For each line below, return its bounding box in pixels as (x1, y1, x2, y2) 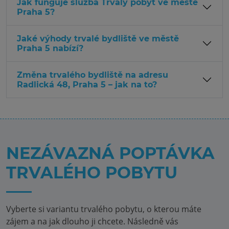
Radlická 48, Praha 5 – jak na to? (17, 79, 157, 89)
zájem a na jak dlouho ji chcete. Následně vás (6, 215, 178, 227)
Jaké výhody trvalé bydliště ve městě (17, 33, 179, 43)
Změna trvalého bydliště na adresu (17, 70, 168, 80)
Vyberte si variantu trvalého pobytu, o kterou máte (6, 203, 201, 215)
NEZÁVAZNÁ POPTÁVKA (6, 143, 215, 163)
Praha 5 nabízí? (17, 43, 83, 53)
